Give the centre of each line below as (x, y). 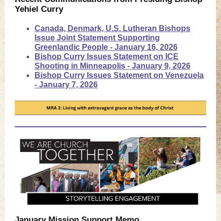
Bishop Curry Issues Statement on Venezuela (119, 75)
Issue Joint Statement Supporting (97, 38)
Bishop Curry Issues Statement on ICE (107, 56)
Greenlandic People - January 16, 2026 (106, 47)
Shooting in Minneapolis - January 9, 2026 (112, 66)
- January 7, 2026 (66, 85)
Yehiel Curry (39, 9)
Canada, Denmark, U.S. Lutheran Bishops (112, 28)
